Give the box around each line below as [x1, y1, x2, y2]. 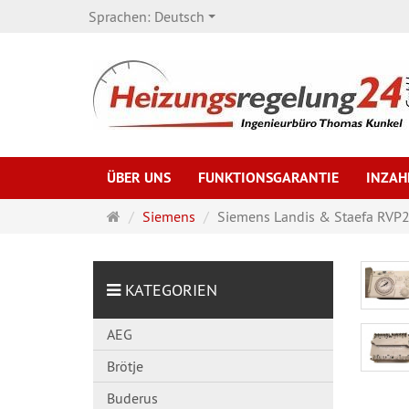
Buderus [107, 389, 158, 407]
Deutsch [154, 7, 204, 26]
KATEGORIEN [121, 279, 217, 300]
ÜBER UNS [107, 168, 171, 187]
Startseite [120, 206, 178, 225]
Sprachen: [89, 7, 154, 26]
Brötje [107, 357, 143, 375]
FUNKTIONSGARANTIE [198, 168, 339, 187]
